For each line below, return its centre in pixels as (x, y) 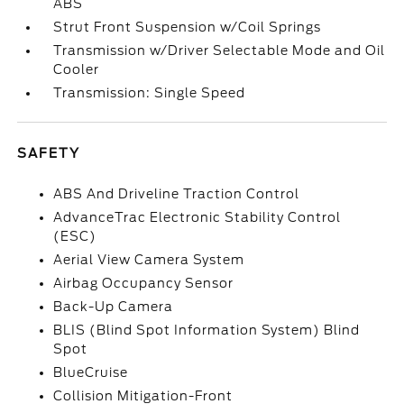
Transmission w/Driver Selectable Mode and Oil (220, 50)
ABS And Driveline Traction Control (177, 194)
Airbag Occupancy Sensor (144, 283)
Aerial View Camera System (149, 260)
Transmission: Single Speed (150, 93)
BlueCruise (91, 372)
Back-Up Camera (114, 307)
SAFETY (49, 153)
